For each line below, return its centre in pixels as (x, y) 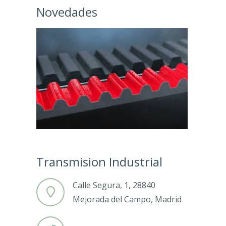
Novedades (67, 12)
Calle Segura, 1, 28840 (114, 185)
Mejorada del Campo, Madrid (127, 199)
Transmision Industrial (99, 161)
